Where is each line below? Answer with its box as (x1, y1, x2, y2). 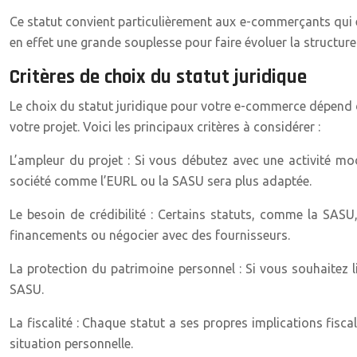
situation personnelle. (10, 336, 133, 351)
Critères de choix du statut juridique (10, 65, 307, 90)
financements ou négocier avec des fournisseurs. (10, 228, 290, 242)
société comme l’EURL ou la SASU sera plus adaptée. (10, 174, 312, 188)
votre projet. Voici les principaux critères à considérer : (10, 120, 320, 134)
